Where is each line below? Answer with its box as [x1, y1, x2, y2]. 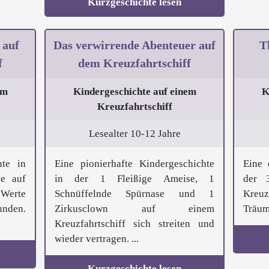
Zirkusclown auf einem [55, 203, 214, 215]
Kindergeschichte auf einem [73, 86, 196, 98]
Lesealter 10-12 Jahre [88, 128, 181, 140]
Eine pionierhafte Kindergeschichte [55, 158, 214, 170]
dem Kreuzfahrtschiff [78, 56, 191, 70]
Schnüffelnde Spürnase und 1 [55, 188, 214, 200]
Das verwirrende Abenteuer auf [53, 38, 216, 52]
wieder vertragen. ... [55, 233, 139, 245]
